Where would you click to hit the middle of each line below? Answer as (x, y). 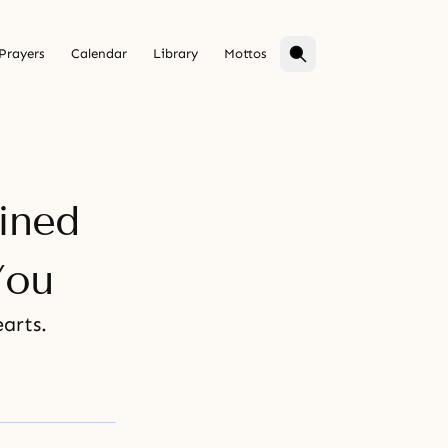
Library (175, 54)
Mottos (245, 54)
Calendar (99, 54)
